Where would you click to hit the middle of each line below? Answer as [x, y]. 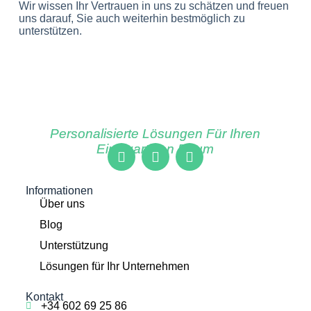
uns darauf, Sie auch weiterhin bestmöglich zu [132, 18]
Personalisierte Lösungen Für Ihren [155, 134]
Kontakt [44, 296]
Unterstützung [74, 245]
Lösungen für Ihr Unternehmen [114, 266]
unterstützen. [50, 31]
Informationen [59, 191]
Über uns [62, 203]
